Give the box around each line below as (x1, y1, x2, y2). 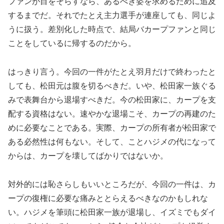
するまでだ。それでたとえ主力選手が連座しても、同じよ (8, 10, 216, 19)
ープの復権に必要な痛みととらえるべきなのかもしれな (8, 193, 208, 202)
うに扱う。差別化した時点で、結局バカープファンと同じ (8, 24, 216, 33)
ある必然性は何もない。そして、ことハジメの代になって (8, 137, 216, 146)
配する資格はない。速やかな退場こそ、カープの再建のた (8, 109, 216, 118)
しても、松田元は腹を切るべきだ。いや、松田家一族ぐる (8, 81, 216, 90)
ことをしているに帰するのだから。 (8, 38, 136, 47)
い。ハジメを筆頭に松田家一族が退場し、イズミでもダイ (8, 207, 216, 216)
